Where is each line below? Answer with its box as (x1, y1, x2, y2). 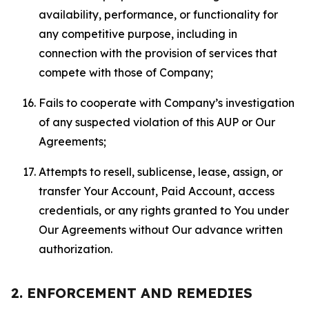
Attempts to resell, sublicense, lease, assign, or (39, 165, 283, 179)
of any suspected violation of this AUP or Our (39, 115, 275, 129)
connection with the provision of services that (39, 46, 277, 60)
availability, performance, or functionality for (39, 8, 278, 21)
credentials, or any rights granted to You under (39, 203, 289, 217)
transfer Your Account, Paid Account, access (39, 184, 275, 198)
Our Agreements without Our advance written (39, 223, 283, 237)
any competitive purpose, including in (39, 27, 237, 41)
